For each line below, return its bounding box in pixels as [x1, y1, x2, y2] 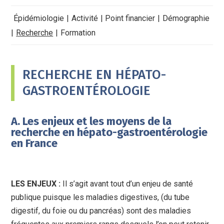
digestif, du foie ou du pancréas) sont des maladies [11, 206, 191, 216]
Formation [60, 27, 95, 37]
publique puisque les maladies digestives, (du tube [11, 192, 190, 202]
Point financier [105, 13, 155, 23]
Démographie [162, 13, 209, 23]
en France [11, 136, 58, 150]
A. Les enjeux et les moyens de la [11, 114, 172, 128]
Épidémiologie [13, 13, 64, 23]
